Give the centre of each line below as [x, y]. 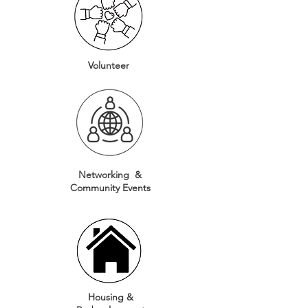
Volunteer [110, 65]
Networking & [110, 175]
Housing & [111, 297]
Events [136, 188]
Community [96, 188]
